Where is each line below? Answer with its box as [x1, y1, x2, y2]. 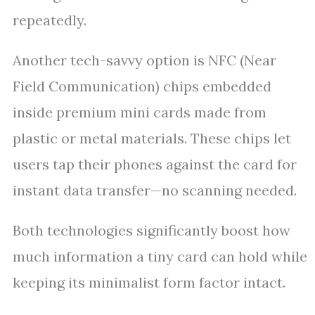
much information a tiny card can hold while [13, 247, 307, 265]
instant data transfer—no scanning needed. [13, 181, 297, 199]
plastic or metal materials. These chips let [13, 129, 291, 147]
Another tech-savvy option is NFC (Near [13, 51, 276, 69]
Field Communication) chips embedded [13, 77, 271, 95]
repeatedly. [13, 11, 86, 29]
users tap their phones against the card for [13, 155, 297, 173]
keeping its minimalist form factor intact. [13, 274, 285, 291]
